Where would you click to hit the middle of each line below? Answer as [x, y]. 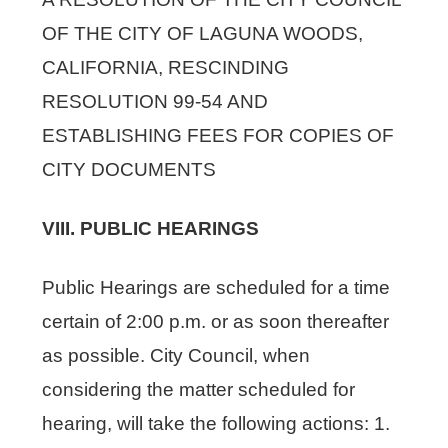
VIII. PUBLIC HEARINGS [151, 228]
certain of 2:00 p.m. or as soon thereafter [216, 321]
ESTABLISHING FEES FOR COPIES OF [218, 135]
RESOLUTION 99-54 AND [155, 101]
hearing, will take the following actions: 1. [216, 423]
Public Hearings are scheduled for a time [216, 287]
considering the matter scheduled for [199, 389]
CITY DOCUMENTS [129, 169]
